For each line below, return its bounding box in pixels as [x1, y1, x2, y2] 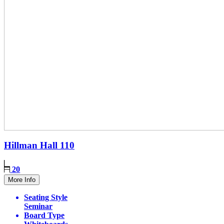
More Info [8, 175, 35, 183]
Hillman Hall [4, 139, 60, 150]
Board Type [24, 210, 64, 219]
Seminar [24, 201, 52, 210]
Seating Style [24, 192, 67, 201]
